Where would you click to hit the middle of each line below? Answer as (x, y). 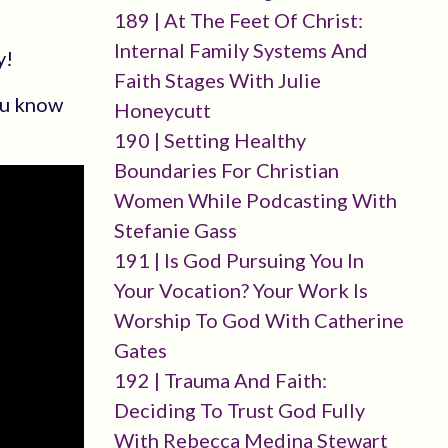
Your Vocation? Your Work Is (240, 290)
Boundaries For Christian (226, 170)
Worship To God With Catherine (258, 320)
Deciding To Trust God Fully (239, 410)
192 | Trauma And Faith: (220, 380)
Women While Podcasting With (255, 200)
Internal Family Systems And (240, 50)
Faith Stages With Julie (217, 80)
